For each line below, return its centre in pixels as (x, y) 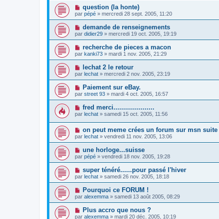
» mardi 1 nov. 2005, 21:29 (135, 54)
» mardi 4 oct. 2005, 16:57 (137, 94)
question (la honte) (111, 7)
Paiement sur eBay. (111, 87)
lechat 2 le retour (108, 67)
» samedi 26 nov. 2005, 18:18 (134, 177)
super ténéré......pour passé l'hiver (134, 170)
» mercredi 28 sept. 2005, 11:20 (134, 13)
